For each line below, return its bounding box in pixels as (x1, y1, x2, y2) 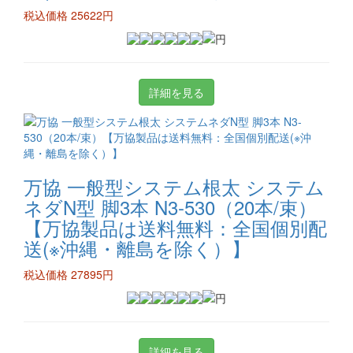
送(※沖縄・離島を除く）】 (24, 234, 251, 262)
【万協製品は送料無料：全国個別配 (24, 214, 327, 241)
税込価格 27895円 (24, 266, 113, 282)
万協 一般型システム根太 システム (24, 173, 325, 200)
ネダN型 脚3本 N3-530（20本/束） (24, 193, 317, 221)
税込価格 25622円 (24, 7, 113, 23)
